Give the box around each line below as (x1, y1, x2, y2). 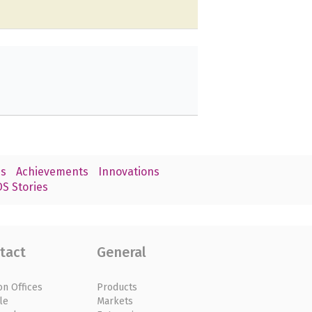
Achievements (15, 165, 88, 179)
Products (97, 281, 138, 293)
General (97, 243, 147, 260)
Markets (97, 295, 134, 307)
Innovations (97, 165, 159, 179)
